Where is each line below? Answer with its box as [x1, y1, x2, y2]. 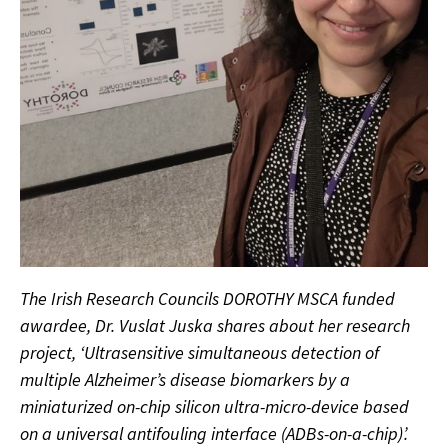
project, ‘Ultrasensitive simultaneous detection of [20, 341, 379, 365]
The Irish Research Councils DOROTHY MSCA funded [20, 287, 395, 311]
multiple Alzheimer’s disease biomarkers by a [20, 368, 350, 392]
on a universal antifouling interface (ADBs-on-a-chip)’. [20, 422, 408, 446]
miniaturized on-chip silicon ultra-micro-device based [20, 395, 409, 419]
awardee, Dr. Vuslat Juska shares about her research [20, 314, 410, 338]
